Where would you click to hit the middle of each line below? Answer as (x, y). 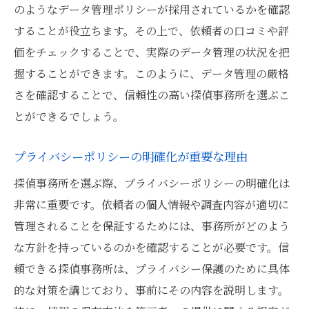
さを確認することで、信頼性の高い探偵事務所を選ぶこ (152, 95)
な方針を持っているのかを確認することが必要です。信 (151, 247)
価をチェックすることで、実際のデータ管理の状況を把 (152, 52)
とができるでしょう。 (69, 116)
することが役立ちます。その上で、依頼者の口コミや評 (151, 31)
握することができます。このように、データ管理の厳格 (151, 73)
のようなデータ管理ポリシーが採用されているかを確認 (152, 9)
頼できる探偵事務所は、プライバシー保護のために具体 (152, 269)
